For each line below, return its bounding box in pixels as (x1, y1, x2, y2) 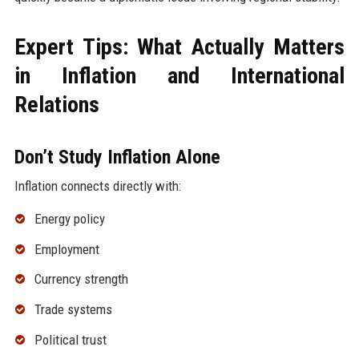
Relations (14, 91, 99, 118)
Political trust (34, 332, 107, 349)
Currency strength (34, 271, 128, 288)
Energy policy (34, 210, 105, 227)
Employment (34, 240, 99, 257)
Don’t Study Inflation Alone (14, 145, 220, 168)
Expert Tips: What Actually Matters (14, 33, 345, 60)
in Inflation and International (14, 62, 345, 89)
